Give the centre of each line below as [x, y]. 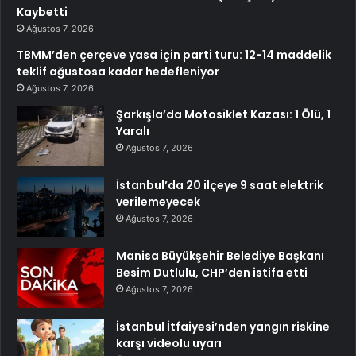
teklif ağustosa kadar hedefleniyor [118, 72]
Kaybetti [42, 12]
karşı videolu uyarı [169, 343]
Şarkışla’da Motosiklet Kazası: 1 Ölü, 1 [223, 114]
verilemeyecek [158, 202]
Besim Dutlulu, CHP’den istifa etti [212, 273]
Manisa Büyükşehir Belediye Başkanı [220, 256]
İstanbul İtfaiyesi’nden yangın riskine [223, 327]
